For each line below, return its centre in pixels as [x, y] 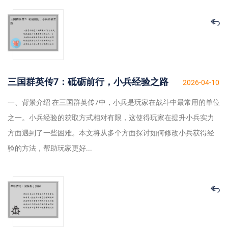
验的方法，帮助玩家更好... [50, 148]
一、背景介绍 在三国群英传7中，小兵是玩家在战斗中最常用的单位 [114, 103]
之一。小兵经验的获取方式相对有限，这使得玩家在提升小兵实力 [111, 118]
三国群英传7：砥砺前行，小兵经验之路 [88, 82]
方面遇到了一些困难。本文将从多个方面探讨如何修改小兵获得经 [111, 133]
